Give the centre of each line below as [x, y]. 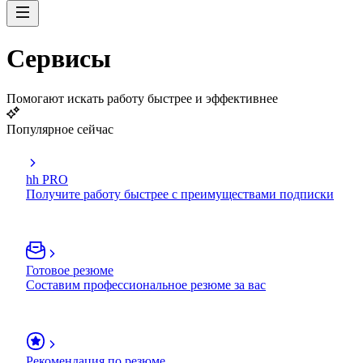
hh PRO [47, 179]
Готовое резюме [70, 270]
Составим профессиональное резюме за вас [146, 284]
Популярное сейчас [60, 129]
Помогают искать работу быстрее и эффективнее [142, 98]
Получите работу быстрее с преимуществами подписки [180, 194]
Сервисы [59, 59]
